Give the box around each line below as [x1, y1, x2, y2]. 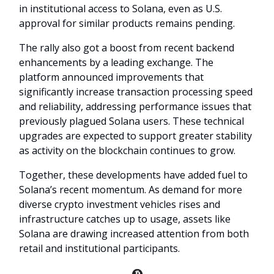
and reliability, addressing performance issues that [19, 100, 251, 114]
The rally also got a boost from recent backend [19, 41, 234, 55]
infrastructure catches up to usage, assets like [19, 212, 231, 226]
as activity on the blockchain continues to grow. [19, 144, 235, 158]
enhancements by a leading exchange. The [19, 56, 213, 70]
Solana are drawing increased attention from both [19, 227, 249, 241]
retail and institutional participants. [19, 242, 180, 256]
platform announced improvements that [19, 70, 204, 84]
